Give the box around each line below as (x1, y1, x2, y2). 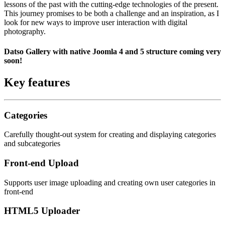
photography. (4, 27, 46, 36)
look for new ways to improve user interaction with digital (4, 18, 187, 27)
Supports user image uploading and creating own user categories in (4, 178, 215, 187)
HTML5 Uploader (4, 205, 80, 216)
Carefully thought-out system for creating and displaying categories (4, 130, 216, 139)
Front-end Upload (4, 157, 79, 168)
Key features (4, 75, 70, 89)
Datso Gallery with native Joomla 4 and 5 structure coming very (4, 47, 221, 56)
